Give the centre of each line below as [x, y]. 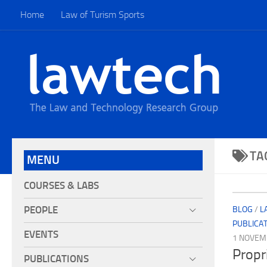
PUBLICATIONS [56, 259]
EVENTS [41, 235]
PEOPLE [41, 210]
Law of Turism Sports [103, 15]
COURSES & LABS [61, 186]
